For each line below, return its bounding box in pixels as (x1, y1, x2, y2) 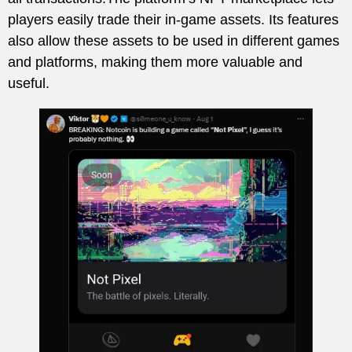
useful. (8, 75, 49, 92)
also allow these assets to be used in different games (8, 33, 339, 49)
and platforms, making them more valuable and (8, 54, 302, 71)
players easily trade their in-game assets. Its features (8, 12, 339, 28)
